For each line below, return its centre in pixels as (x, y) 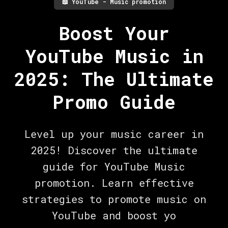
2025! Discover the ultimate (114, 150)
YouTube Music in (114, 56)
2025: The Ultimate (114, 79)
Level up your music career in (114, 134)
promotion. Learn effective (114, 182)
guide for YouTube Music (114, 166)
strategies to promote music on (114, 199)
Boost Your (114, 33)
